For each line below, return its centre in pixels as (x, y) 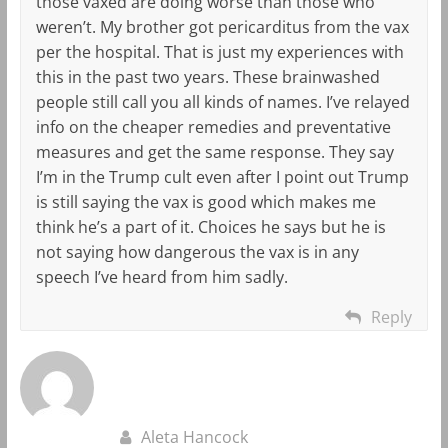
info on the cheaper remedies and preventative (213, 126)
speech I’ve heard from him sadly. (161, 276)
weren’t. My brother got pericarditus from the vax (222, 26)
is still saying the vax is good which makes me (205, 201)
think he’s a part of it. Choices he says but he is (210, 226)
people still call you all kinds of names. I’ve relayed (222, 101)
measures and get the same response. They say (214, 151)
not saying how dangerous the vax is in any (197, 251)
